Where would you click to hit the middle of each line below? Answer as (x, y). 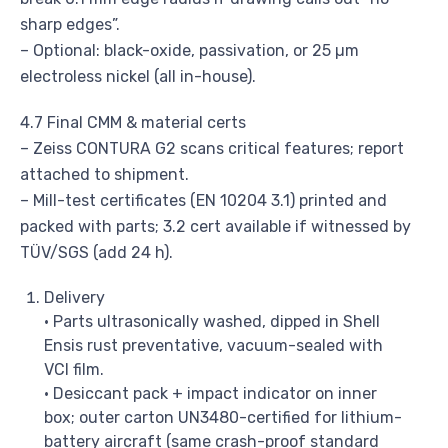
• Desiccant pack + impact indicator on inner (210, 394)
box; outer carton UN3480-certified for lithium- (223, 418)
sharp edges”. (70, 25)
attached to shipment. (104, 175)
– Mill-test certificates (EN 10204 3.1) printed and (203, 201)
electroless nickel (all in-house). (138, 77)
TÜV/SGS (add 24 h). (96, 253)
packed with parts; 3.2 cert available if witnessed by (215, 227)
